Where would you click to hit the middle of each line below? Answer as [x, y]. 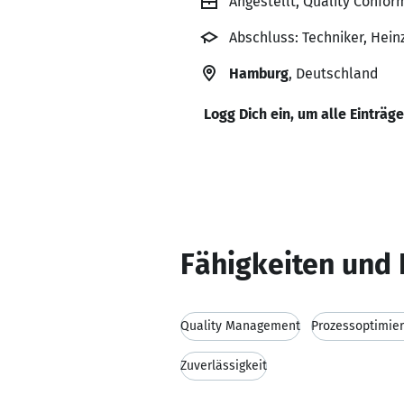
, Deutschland [333, 73]
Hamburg [259, 73]
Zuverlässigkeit [224, 366]
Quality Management [240, 326]
